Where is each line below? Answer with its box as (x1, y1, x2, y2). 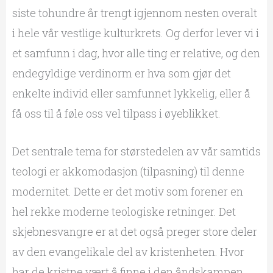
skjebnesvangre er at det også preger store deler (12, 224, 257, 239)
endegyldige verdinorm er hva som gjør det (12, 65, 231, 80)
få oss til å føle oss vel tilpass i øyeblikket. (12, 105, 221, 121)
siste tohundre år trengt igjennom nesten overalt (12, 5, 257, 20)
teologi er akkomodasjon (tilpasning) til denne (12, 163, 244, 179)
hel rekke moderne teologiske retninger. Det (12, 204, 236, 219)
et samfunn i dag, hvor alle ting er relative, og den (12, 45, 260, 60)
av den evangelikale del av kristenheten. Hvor (12, 244, 244, 259)
